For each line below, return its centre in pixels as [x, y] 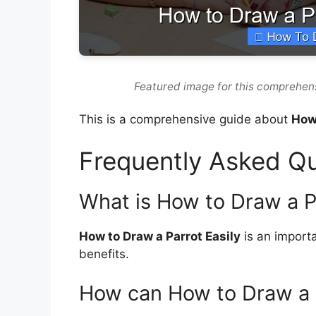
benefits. [104, 254]
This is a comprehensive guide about [185, 119]
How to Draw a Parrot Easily [160, 237]
